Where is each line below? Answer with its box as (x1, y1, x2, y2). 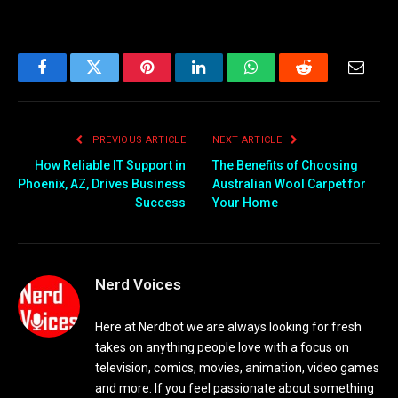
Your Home (212, 195, 278, 210)
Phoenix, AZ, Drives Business (18, 176, 186, 191)
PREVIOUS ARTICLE (89, 133, 186, 146)
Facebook (40, 72, 103, 89)
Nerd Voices (95, 275, 181, 293)
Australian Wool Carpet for (212, 176, 366, 191)
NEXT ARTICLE (212, 133, 285, 146)
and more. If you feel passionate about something (95, 380, 374, 395)
